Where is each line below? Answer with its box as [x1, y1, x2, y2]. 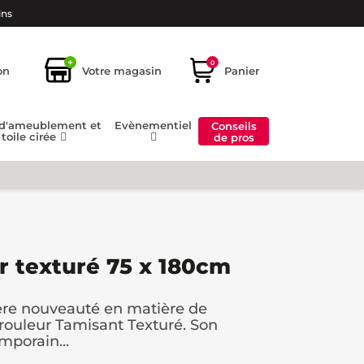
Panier [224, 63, 259, 77]
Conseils [210, 119, 257, 132]
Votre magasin [82, 63, 162, 77]
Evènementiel [115, 119, 193, 132]
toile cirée [2, 130, 59, 144]
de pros [213, 130, 254, 144]
